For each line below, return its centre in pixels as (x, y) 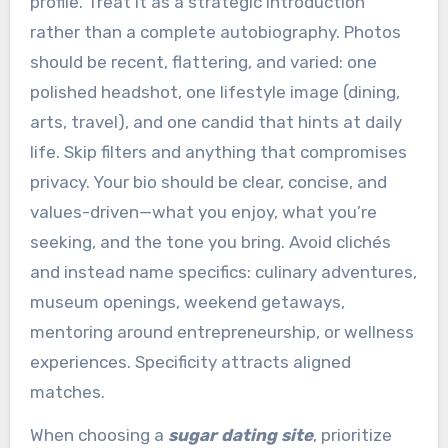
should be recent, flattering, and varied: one (203, 61)
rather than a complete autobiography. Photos (215, 31)
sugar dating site (240, 434)
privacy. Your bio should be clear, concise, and (208, 181)
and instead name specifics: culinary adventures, (223, 271)
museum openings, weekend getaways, (187, 301)
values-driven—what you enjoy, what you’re (203, 211)
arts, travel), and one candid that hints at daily (215, 121)
